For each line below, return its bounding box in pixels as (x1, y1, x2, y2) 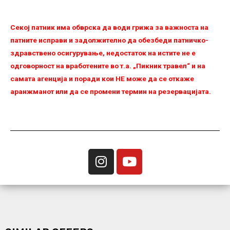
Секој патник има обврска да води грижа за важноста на (10, 23, 208, 31)
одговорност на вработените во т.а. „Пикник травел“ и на (10, 61, 205, 70)
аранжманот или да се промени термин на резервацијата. (10, 87, 211, 95)
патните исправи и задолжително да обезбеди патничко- (10, 35, 208, 44)
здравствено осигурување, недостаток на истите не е (10, 48, 196, 57)
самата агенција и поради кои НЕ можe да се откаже (10, 74, 194, 83)
